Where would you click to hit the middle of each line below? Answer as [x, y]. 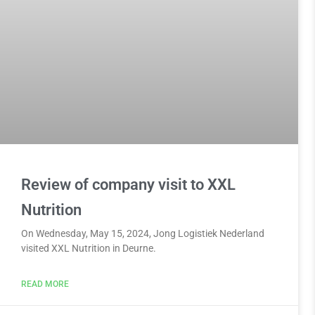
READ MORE [45, 284]
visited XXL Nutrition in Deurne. [89, 249]
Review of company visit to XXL [129, 185]
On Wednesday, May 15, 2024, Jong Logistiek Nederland [143, 234]
